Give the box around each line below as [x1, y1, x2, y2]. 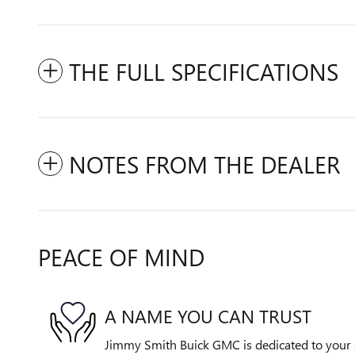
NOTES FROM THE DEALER [69, 148, 340, 180]
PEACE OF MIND [38, 241, 204, 273]
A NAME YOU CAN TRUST [105, 303, 311, 328]
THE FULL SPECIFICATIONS [69, 55, 338, 87]
